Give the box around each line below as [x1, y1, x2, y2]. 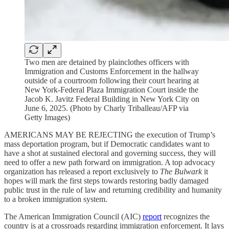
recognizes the [162, 212, 210, 221]
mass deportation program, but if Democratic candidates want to [4, 140, 210, 148]
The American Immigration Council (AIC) [4, 212, 143, 221]
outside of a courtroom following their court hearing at [25, 76, 199, 85]
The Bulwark [160, 167, 202, 176]
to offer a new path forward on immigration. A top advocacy [21, 158, 215, 167]
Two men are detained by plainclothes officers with [25, 58, 189, 66]
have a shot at [4, 149, 48, 157]
